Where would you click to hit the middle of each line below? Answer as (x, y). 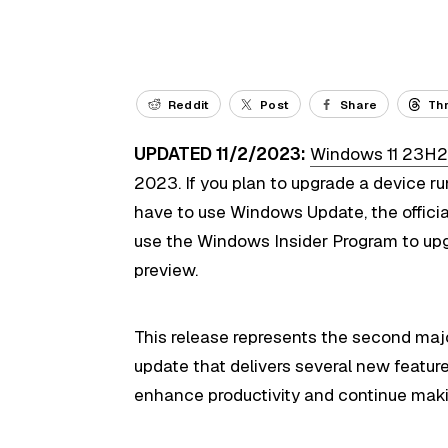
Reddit (189, 104)
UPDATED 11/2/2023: (220, 154)
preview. (166, 270)
